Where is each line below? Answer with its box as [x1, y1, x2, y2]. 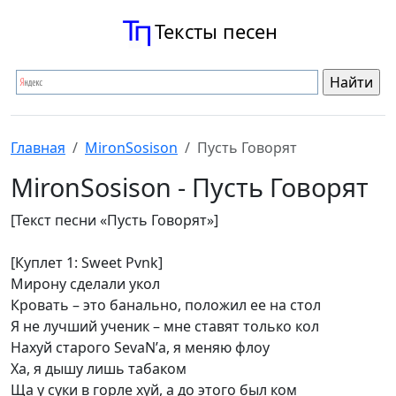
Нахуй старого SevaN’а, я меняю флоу [11, 338, 270, 357]
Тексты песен [154, 19, 278, 44]
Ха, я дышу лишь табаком [11, 359, 187, 378]
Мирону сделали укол [11, 274, 160, 293]
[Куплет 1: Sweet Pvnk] [11, 253, 163, 272]
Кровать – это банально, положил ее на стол [11, 295, 321, 315]
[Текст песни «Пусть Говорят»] [11, 210, 218, 230]
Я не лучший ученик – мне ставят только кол [11, 316, 319, 336]
